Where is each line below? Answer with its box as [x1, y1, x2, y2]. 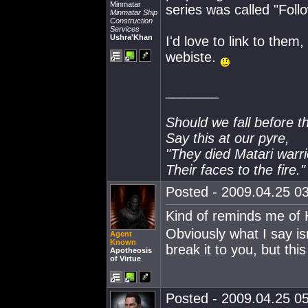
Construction [110, 16, 153, 25]
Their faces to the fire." [166, 162, 305, 177]
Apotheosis [110, 246, 152, 254]
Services [110, 25, 140, 33]
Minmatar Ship [110, 8, 157, 16]
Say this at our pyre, [166, 130, 289, 146]
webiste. [166, 49, 220, 65]
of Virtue [110, 254, 141, 263]
